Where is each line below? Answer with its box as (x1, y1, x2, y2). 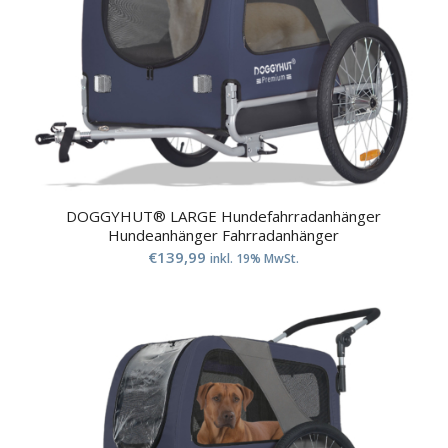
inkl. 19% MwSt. (210, 249, 300, 267)
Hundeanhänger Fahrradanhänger (108, 224, 340, 245)
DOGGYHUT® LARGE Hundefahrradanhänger (66, 205, 382, 226)
